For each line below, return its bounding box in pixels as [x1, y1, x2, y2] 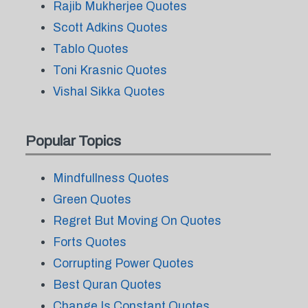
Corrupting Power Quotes [52, 256, 194, 270]
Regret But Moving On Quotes [52, 214, 221, 228]
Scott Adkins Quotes [52, 21, 168, 34]
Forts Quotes [52, 235, 126, 249]
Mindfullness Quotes [52, 171, 169, 185]
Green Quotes [52, 192, 131, 206]
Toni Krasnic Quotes [52, 63, 167, 77]
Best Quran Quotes [52, 278, 162, 291]
